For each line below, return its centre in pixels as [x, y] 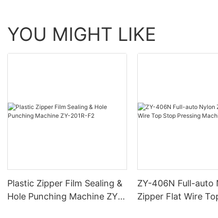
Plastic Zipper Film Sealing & [65, 183]
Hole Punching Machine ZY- [64, 196]
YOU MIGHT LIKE [82, 34]
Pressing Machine [174, 209]
